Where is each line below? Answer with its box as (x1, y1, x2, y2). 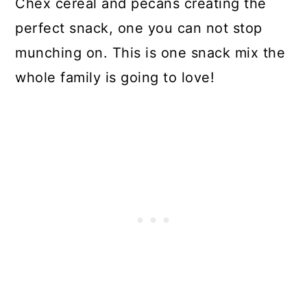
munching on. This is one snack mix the (15, 45, 286, 61)
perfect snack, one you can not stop (15, 20, 262, 36)
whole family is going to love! (15, 69, 215, 86)
